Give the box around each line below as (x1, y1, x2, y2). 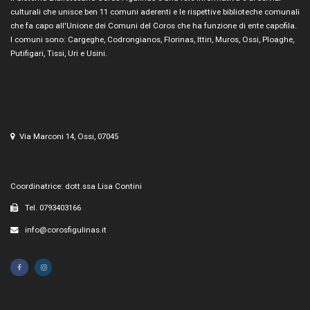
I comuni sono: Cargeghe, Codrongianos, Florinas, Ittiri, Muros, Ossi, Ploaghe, (10, 35, 294, 45)
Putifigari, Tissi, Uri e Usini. (10, 48, 107, 59)
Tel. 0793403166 (22, 203, 81, 213)
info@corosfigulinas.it (22, 225, 107, 235)
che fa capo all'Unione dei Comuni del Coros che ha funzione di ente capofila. (10, 21, 297, 31)
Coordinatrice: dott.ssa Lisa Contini (10, 181, 142, 191)
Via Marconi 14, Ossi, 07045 (19, 131, 118, 142)
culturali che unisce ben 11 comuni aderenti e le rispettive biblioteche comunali (10, 7, 300, 17)
